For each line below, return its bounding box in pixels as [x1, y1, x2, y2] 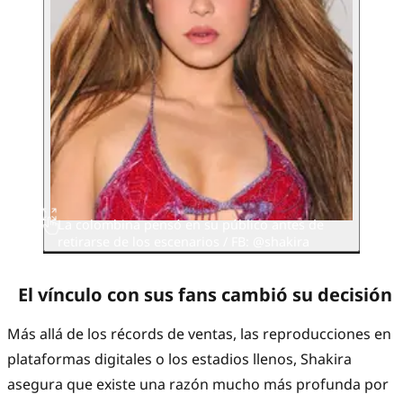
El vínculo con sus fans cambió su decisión [18, 282, 392, 308]
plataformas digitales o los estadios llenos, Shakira [7, 349, 352, 370]
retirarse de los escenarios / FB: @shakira [58, 232, 309, 250]
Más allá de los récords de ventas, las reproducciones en [7, 324, 391, 345]
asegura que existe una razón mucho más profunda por [7, 374, 389, 395]
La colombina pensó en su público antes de [58, 215, 324, 233]
